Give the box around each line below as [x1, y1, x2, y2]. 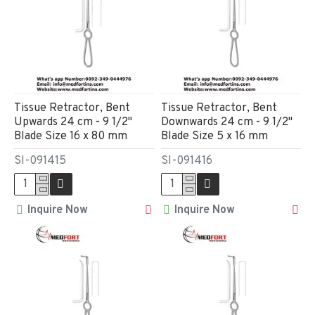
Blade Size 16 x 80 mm [14, 129, 127, 143]
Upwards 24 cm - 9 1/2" [14, 115, 132, 129]
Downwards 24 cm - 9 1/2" [160, 115, 292, 129]
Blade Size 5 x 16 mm [160, 129, 268, 143]
